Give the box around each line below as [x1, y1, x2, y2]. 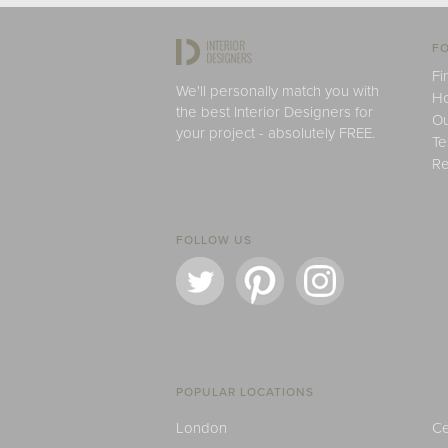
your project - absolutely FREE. [176, 124, 375, 142]
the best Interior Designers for [176, 103, 373, 121]
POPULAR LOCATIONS [176, 385, 314, 399]
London [176, 419, 227, 437]
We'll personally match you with [176, 82, 379, 100]
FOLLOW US [176, 233, 252, 247]
